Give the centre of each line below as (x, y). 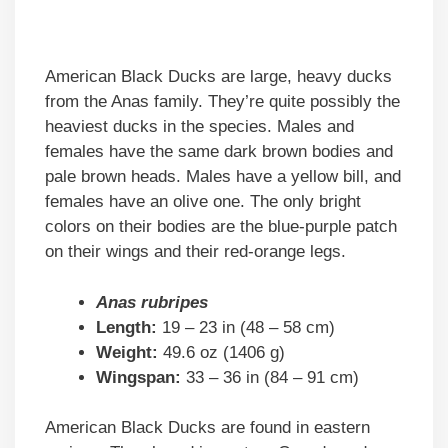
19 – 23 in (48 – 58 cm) (246, 327)
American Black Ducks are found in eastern (207, 428)
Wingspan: (138, 377)
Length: (126, 327)
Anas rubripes (152, 302)
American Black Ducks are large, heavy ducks (218, 77)
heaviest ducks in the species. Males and (199, 127)
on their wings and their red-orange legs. (195, 252)
